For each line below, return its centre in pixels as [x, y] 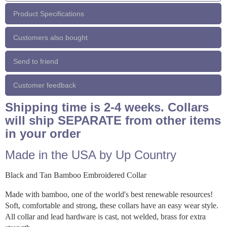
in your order [43, 133]
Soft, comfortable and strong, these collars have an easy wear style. [112, 205]
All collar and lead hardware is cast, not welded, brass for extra [105, 216]
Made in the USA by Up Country [91, 155]
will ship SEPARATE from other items [113, 120]
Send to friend [36, 61]
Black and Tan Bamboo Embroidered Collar [76, 175]
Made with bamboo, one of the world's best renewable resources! [109, 194]
